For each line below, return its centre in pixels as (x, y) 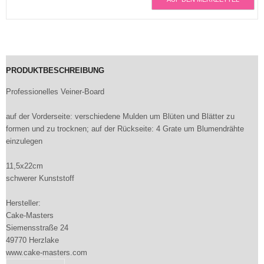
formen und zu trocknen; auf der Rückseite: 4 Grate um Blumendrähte (125, 129)
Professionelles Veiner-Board (55, 92)
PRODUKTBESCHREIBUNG (55, 70)
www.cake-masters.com (47, 253)
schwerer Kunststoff (40, 178)
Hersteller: (23, 203)
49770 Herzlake (32, 240)
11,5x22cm (24, 166)
